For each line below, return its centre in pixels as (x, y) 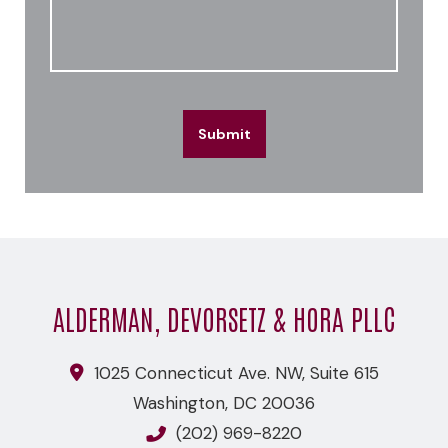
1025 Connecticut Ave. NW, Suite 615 (233, 372)
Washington (179, 402)
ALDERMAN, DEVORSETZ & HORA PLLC (224, 317)
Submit (224, 133)
